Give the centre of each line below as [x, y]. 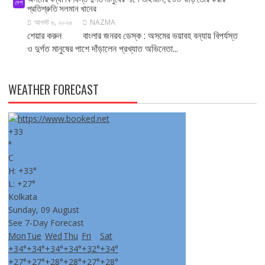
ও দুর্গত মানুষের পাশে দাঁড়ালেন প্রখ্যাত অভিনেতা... [102, 49]
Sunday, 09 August [43, 210]
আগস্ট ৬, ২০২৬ [53, 22]
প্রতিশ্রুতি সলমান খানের [62, 8]
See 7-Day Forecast [46, 223]
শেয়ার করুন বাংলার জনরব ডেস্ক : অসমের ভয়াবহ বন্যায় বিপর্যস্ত [132, 35]
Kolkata [22, 197]
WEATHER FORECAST [53, 89]
